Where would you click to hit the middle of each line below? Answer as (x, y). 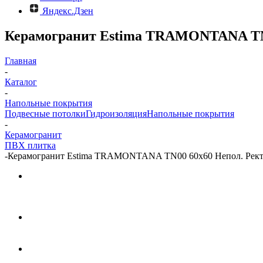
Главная (21, 60)
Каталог (21, 82)
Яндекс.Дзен (68, 11)
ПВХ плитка (30, 145)
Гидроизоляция (116, 113)
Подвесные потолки (45, 113)
